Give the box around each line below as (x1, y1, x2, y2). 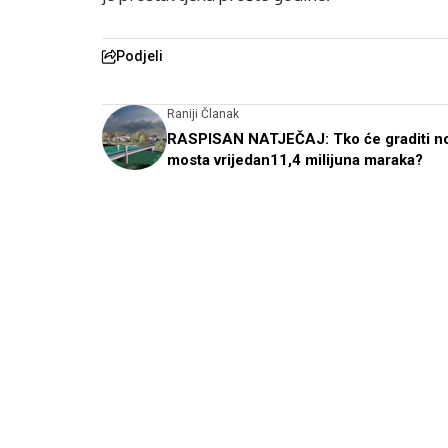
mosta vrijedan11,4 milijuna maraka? (167, 151, 423, 169)
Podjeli (116, 48, 163, 64)
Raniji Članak (167, 107, 239, 121)
